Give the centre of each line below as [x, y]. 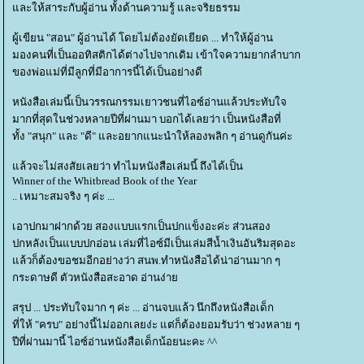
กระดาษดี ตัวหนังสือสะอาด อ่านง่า [95, 277]
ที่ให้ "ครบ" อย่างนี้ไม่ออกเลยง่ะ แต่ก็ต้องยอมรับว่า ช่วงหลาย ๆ [156, 325]
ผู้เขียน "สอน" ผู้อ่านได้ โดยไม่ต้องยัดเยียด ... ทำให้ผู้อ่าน [143, 38]
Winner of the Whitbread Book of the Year [104, 181]
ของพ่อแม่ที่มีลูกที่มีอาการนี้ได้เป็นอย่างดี [107, 72]
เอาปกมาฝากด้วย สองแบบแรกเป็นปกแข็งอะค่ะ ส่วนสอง [141, 226]
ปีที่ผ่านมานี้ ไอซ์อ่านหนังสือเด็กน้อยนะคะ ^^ [115, 342]
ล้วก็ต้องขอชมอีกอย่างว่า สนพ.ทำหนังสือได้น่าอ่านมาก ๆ [146, 260]
